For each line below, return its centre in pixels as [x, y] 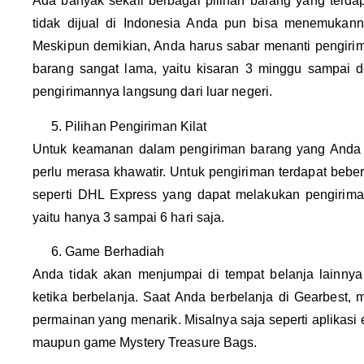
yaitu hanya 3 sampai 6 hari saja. [129, 217]
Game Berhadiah [115, 251]
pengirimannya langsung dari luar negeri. [153, 92]
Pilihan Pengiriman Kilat [136, 126]
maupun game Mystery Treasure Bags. [145, 342]
